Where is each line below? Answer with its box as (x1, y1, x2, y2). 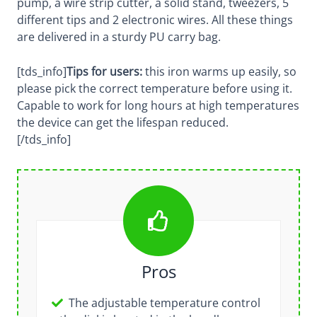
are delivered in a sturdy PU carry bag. (16, 29, 221, 45)
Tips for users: (66, 64, 142, 80)
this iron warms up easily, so (142, 64, 296, 80)
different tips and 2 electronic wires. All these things (16, 12, 293, 28)
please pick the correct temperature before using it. (16, 81, 292, 97)
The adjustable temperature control (68, 295, 260, 311)
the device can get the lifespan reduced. (16, 115, 229, 131)
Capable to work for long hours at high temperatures (16, 98, 299, 114)
